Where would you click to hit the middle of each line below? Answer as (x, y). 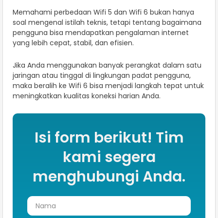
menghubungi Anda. (109, 177)
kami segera (109, 157)
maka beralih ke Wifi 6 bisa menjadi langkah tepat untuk (108, 86)
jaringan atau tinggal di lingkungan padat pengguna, (102, 76)
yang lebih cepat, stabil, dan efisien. (73, 43)
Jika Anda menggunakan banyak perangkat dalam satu (107, 65)
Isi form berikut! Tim (109, 138)
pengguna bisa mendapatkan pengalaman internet (101, 33)
